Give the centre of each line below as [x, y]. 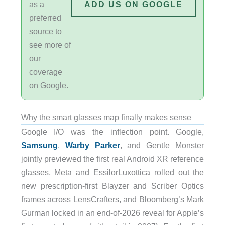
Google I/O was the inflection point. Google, [113, 131]
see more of [50, 44]
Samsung [39, 145]
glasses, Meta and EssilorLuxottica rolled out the [113, 172]
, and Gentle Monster [162, 145]
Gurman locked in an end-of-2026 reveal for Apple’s [113, 213]
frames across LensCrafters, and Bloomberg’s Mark [113, 199]
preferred [45, 17]
